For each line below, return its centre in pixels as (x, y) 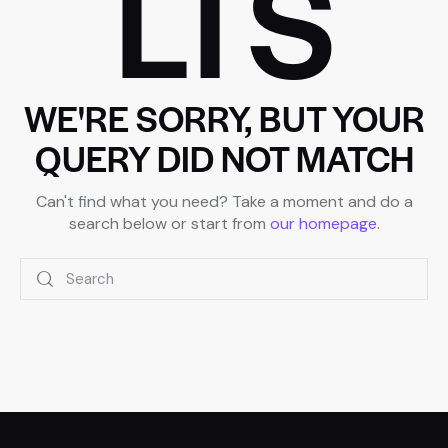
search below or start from (169, 224)
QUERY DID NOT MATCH (224, 158)
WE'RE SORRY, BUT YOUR (224, 118)
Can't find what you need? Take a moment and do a (224, 202)
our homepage (323, 224)
